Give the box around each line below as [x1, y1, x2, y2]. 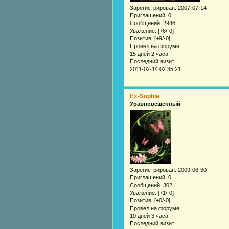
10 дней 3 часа [129, 212, 168, 219]
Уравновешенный [129, 100, 180, 107]
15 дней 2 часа [129, 50, 168, 57]
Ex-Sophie [129, 92, 159, 100]
